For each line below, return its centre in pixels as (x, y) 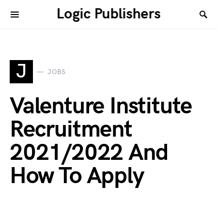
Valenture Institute (101, 106)
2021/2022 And (89, 153)
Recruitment (71, 130)
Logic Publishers (108, 14)
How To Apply (77, 176)
